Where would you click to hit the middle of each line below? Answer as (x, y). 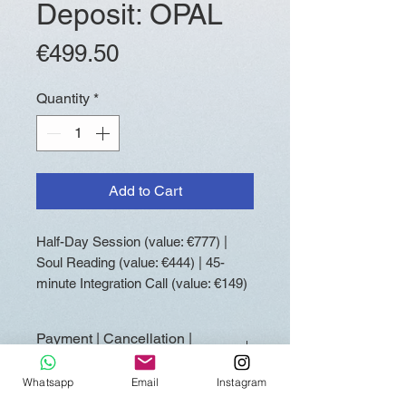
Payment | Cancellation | (114, 339)
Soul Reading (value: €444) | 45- (130, 263)
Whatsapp (48, 382)
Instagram (242, 382)
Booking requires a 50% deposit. (140, 391)
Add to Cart (145, 191)
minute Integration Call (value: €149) (142, 284)
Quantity (63, 99)
